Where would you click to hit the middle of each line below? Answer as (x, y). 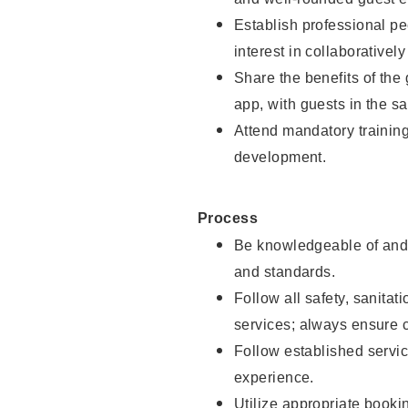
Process (228, 219)
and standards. (285, 272)
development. (280, 158)
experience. (274, 378)
